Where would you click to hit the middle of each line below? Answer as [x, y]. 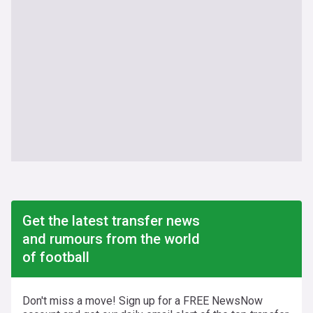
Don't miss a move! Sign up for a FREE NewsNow [143, 301]
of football [56, 257]
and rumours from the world [111, 239]
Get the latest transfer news [111, 221]
